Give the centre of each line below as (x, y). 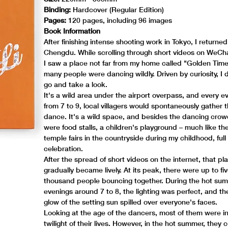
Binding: (58, 9)
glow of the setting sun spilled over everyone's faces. (131, 202)
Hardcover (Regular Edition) (118, 9)
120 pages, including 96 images (119, 20)
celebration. (64, 148)
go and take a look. (76, 84)
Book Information (72, 31)
